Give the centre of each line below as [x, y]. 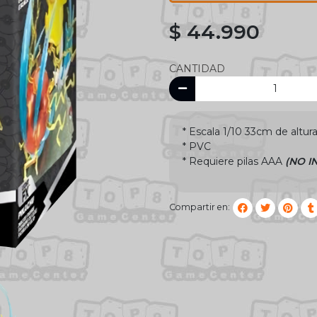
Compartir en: [200, 207]
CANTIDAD [197, 68]
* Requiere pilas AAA [234, 162]
